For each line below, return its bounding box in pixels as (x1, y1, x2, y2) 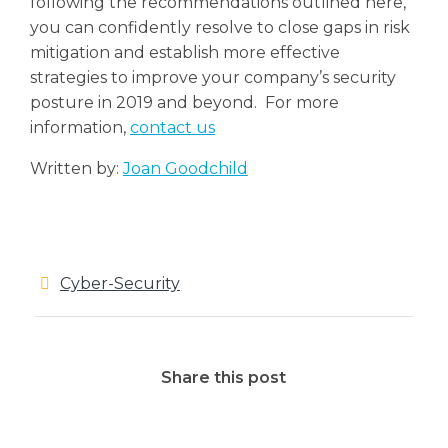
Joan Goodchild (122, 158, 248, 178)
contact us (129, 117, 215, 137)
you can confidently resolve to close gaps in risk (29, 17, 410, 37)
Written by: (29, 158, 123, 178)
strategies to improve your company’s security (29, 67, 396, 87)
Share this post (161, 367, 287, 387)
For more (264, 92, 339, 112)
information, (29, 117, 130, 137)
